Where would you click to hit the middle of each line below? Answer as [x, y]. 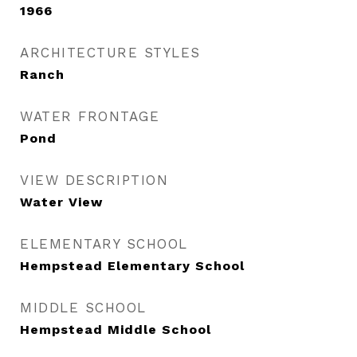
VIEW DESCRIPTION [94, 180]
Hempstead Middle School [116, 330]
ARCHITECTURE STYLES [110, 53]
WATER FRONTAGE [90, 116]
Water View [61, 202]
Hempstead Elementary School [132, 266]
